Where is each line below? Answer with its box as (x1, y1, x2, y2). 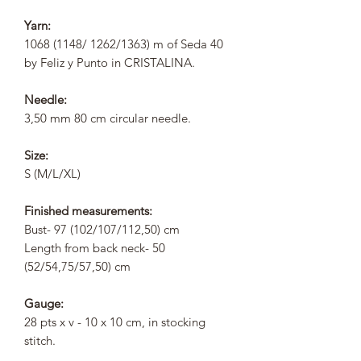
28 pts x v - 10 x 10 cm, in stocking (24, 313, 205, 330)
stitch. (24, 332, 56, 348)
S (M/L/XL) (24, 165, 81, 181)
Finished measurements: (24, 202, 152, 218)
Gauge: (24, 295, 64, 311)
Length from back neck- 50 (24, 239, 165, 255)
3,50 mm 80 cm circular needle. (24, 110, 191, 126)
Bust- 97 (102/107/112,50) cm (24, 221, 183, 237)
